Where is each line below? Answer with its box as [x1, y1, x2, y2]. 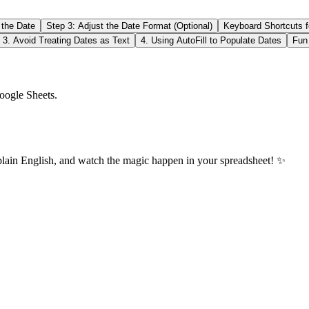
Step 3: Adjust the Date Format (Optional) [46, 21, 212, 32]
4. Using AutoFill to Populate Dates [141, 35, 281, 46]
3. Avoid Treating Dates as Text [3, 35, 130, 46]
